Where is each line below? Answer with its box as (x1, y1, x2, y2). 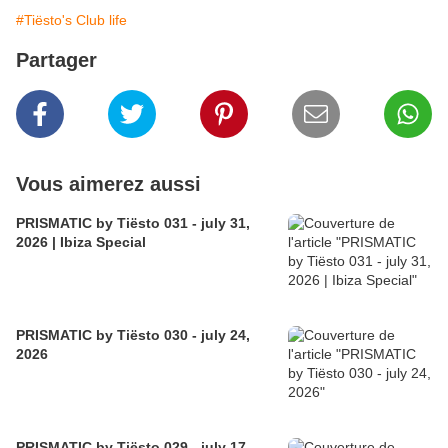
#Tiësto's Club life (16, 12, 127, 29)
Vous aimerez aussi (16, 173, 201, 196)
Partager (16, 49, 97, 72)
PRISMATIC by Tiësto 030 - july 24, (16, 327, 250, 344)
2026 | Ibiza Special (16, 234, 146, 251)
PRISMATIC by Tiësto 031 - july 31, (16, 215, 250, 232)
